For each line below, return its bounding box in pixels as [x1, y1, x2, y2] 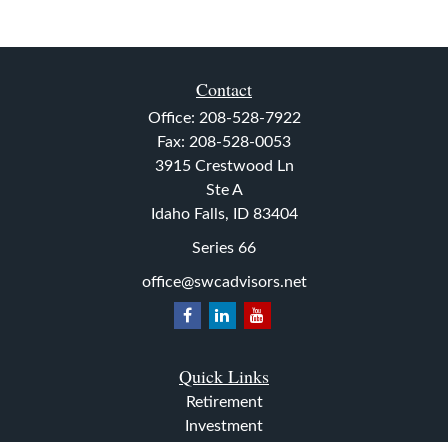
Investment [185, 417, 263, 434]
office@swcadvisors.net [141, 273, 307, 290]
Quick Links [179, 363, 269, 388]
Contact [196, 77, 252, 101]
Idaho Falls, [150, 206, 229, 222]
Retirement [185, 393, 263, 410]
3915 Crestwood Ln [154, 158, 294, 174]
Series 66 [192, 240, 256, 256]
